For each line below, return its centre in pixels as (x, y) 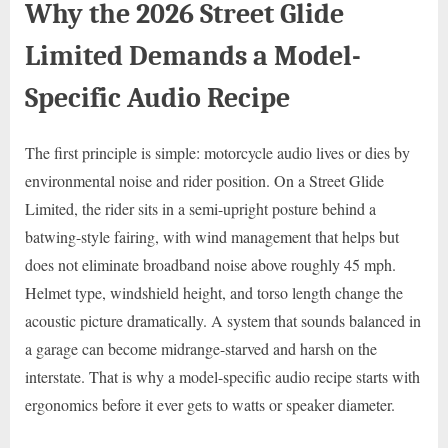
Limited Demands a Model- (193, 55)
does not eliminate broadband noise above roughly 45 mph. (210, 265)
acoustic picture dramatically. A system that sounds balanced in (223, 321)
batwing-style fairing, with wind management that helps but (212, 237)
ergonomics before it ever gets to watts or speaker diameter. (210, 405)
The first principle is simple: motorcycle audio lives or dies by (217, 153)
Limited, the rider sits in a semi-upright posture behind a (200, 209)
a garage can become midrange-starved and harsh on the (201, 349)
